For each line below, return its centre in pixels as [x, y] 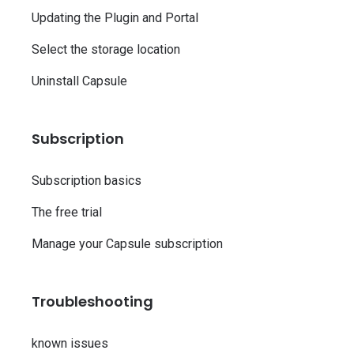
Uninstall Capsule [79, 81]
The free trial [67, 213]
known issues [70, 344]
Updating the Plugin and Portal [115, 18]
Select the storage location [106, 50]
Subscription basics [87, 181]
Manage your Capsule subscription [127, 244]
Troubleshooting [92, 302]
